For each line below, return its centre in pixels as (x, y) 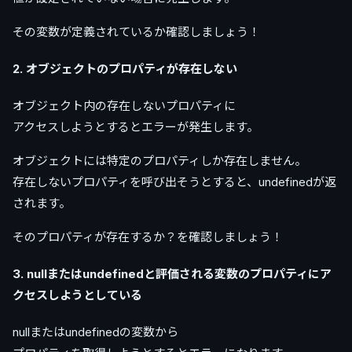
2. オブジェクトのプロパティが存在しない (125, 69)
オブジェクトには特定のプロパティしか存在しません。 (159, 161)
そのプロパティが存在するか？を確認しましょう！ (148, 237)
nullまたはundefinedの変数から (95, 332)
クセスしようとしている (77, 295)
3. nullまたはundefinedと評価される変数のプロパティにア (172, 273)
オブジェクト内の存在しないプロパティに (124, 106)
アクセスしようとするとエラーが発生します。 (136, 127)
